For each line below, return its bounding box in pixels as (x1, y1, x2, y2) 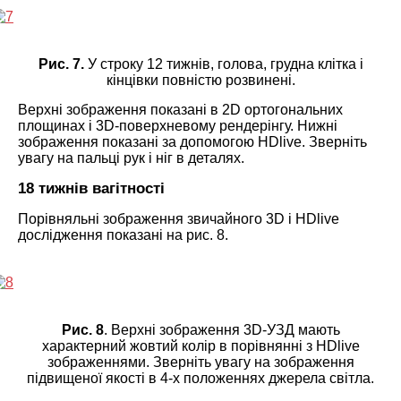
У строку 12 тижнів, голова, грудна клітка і (83, 55, 363, 72)
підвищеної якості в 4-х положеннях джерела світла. (27, 370, 374, 386)
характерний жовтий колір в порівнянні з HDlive (41, 337, 360, 354)
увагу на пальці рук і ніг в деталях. (18, 149, 244, 166)
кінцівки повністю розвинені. (106, 72, 295, 88)
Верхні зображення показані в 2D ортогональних (18, 101, 343, 117)
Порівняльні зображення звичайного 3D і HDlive (18, 210, 339, 226)
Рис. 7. (38, 55, 84, 72)
